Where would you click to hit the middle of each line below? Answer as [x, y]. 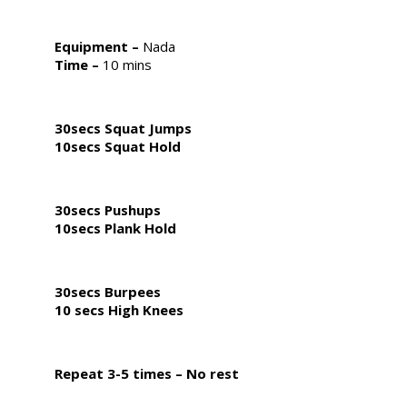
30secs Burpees [108, 292]
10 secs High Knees [119, 310]
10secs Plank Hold [115, 228]
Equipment [91, 47]
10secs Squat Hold [118, 147]
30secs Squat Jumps [123, 129]
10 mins [125, 65]
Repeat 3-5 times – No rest [147, 374]
